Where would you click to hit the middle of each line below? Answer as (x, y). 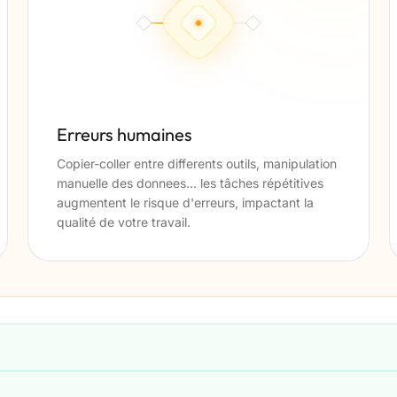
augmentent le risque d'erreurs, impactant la (185, 203)
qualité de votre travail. (124, 222)
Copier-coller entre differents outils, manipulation (197, 164)
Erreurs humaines (125, 135)
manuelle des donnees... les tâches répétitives (190, 183)
